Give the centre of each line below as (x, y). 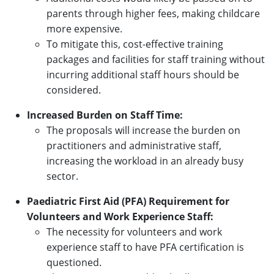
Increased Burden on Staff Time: (105, 115)
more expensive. (84, 28)
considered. (74, 90)
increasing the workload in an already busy (145, 161)
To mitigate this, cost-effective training (135, 44)
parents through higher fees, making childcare (153, 13)
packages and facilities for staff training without (156, 59)
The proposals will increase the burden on (143, 130)
